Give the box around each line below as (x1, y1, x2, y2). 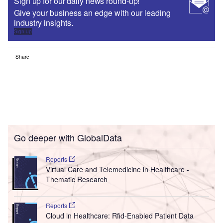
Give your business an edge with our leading (14, 7, 171, 19)
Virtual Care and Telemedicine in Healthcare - (45, 164, 189, 175)
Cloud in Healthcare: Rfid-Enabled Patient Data (45, 211, 194, 221)
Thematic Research (45, 174, 108, 185)
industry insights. (14, 17, 75, 29)
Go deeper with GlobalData (14, 131, 122, 144)
